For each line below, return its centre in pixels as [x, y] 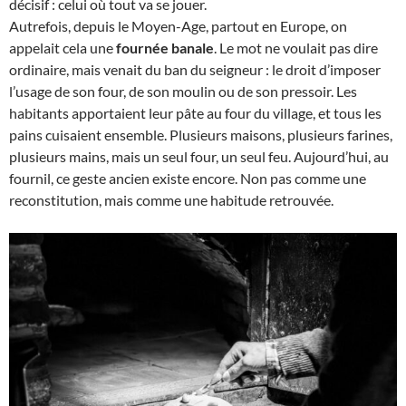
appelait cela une [63, 47]
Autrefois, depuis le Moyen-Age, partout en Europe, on [178, 25]
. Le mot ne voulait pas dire [296, 47]
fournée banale [165, 47]
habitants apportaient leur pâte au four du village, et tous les [195, 112]
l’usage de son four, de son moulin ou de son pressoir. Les [183, 91]
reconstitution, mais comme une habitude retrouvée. [171, 199]
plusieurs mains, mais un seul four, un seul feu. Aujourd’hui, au [199, 156]
